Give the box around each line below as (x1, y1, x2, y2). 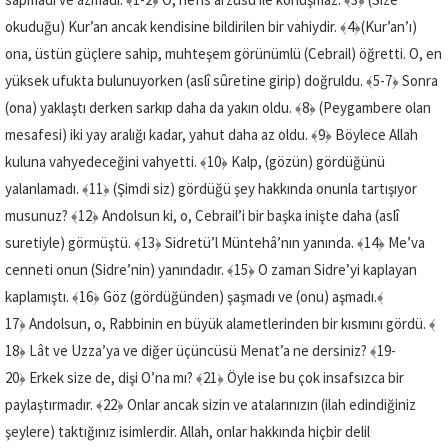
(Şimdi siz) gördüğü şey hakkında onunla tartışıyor (113, 178, 417, 198)
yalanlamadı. (5, 178, 79, 198)
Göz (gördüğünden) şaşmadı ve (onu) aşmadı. (103, 286, 377, 306)
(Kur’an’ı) (361, 16, 417, 36)
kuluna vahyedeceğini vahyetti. (5, 151, 197, 171)
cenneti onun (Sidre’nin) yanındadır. (5, 259, 224, 279)
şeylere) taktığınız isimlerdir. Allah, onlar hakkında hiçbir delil (5, 421, 370, 441)
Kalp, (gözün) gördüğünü (231, 151, 385, 171)
